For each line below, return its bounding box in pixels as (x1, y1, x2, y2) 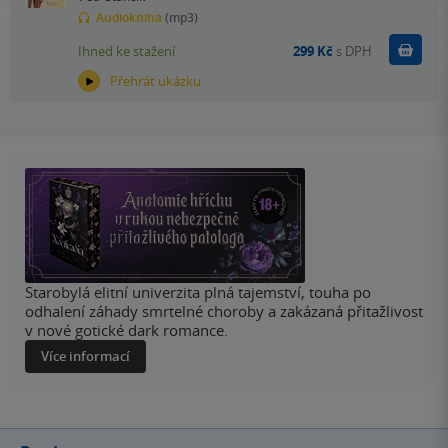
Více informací (41, 347, 130, 366)
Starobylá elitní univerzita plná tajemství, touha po (25, 282, 371, 303)
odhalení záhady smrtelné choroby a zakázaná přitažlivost (25, 301, 423, 322)
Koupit (389, 40, 430, 59)
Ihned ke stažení (78, 41, 175, 60)
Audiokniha (93, 9, 165, 27)
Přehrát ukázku (110, 72, 201, 91)
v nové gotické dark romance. (25, 320, 228, 341)
